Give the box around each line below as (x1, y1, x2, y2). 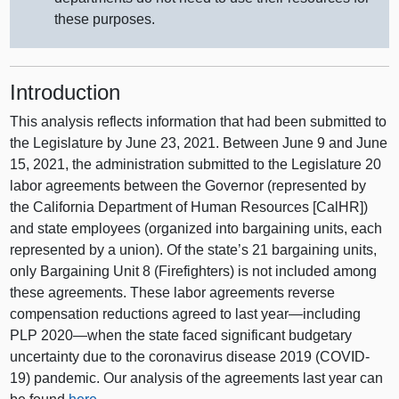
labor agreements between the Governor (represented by (10, 178, 367, 194)
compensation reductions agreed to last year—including (10, 306, 362, 322)
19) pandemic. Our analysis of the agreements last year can (10, 370, 384, 387)
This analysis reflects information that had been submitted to (10, 114, 387, 130)
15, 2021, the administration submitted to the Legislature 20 (10, 157, 382, 173)
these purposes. (54, 11, 156, 27)
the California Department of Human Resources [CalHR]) (10, 199, 369, 216)
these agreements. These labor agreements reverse (10, 285, 336, 301)
